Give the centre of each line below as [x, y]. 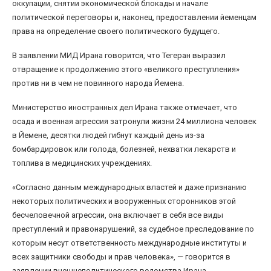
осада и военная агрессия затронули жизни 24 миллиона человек [134, 122]
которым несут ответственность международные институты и [129, 243]
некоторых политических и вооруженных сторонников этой [124, 201]
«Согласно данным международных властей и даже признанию [129, 188]
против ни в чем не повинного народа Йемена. [98, 83]
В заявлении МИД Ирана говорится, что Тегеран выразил [119, 56]
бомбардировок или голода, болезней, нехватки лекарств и [124, 149]
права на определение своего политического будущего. [116, 31]
